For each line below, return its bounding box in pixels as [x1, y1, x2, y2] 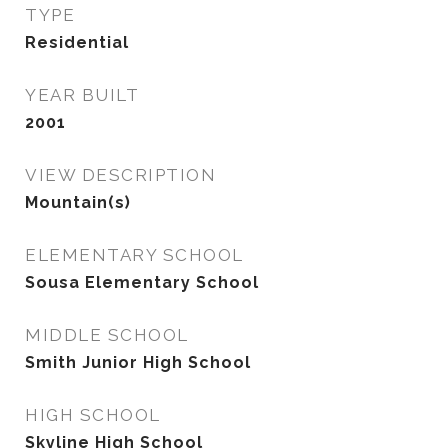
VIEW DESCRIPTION [25, 165, 216, 185]
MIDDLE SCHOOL [25, 325, 189, 345]
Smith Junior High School [25, 353, 251, 372]
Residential [25, 33, 129, 52]
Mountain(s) [25, 193, 131, 212]
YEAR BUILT [25, 85, 139, 105]
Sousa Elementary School [25, 273, 259, 292]
